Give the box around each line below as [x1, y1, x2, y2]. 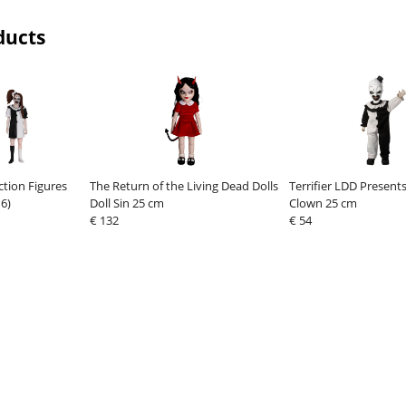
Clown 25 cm [288, 194, 357, 211]
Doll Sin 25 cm [89, 194, 164, 211]
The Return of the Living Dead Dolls [89, 177, 278, 194]
